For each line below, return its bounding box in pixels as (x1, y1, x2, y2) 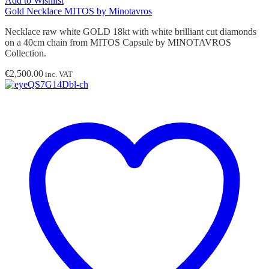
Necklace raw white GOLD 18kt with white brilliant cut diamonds (5, 26, 256, 37)
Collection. (5, 47, 46, 58)
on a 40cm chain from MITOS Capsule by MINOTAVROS (5, 37, 231, 47)
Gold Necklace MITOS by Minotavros (5, 5, 152, 16)
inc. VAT (43, 69, 73, 79)
